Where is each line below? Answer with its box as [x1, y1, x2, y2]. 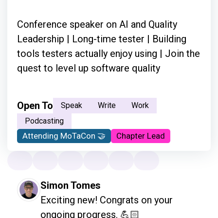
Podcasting [25, 116, 64, 126]
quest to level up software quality [17, 62, 160, 74]
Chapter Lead [116, 131, 165, 141]
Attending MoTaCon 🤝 [22, 131, 106, 141]
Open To [17, 100, 53, 112]
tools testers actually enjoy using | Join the [17, 48, 200, 60]
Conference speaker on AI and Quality [17, 18, 177, 31]
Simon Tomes [40, 179, 101, 191]
